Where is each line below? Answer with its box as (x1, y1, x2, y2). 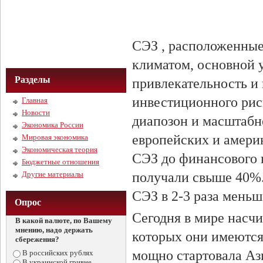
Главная (22, 96, 48, 104)
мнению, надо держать (15, 225, 93, 234)
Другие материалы (22, 170, 83, 178)
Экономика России (22, 120, 83, 129)
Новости (22, 108, 50, 117)
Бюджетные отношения (22, 157, 99, 166)
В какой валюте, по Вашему (15, 216, 112, 225)
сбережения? (15, 235, 59, 244)
